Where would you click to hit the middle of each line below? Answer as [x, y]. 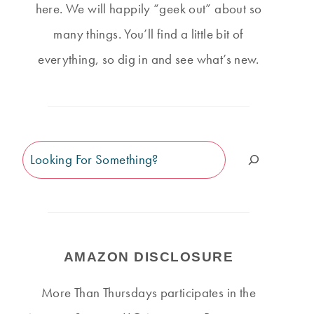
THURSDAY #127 [61, 286]
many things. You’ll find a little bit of [149, 34]
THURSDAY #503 [249, 286]
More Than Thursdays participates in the [149, 292]
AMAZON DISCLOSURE [149, 257]
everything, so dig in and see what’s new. [149, 60]
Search [41, 153]
